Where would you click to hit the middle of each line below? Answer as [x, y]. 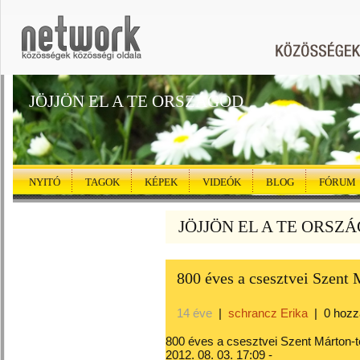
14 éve [196, 313]
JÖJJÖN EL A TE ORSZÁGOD [136, 101]
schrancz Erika [268, 313]
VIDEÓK [222, 182]
